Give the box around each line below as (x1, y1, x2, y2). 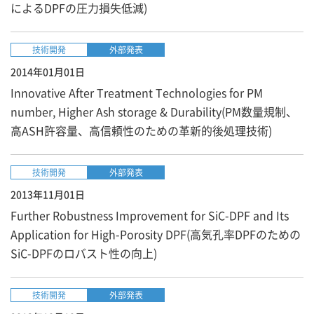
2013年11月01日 (11, 187, 85, 201)
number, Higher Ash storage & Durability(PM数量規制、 (11, 103, 297, 120)
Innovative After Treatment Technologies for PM (11, 84, 263, 101)
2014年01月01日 (11, 64, 85, 78)
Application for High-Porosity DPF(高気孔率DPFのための (11, 226, 301, 243)
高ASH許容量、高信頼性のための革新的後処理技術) (11, 122, 272, 139)
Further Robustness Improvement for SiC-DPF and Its (11, 207, 289, 224)
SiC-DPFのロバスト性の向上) (11, 245, 157, 261)
